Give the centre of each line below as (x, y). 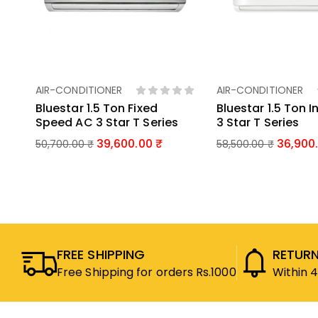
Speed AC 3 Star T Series (107, 123)
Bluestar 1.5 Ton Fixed (97, 109)
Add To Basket (115, 92)
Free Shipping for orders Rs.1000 (147, 272)
